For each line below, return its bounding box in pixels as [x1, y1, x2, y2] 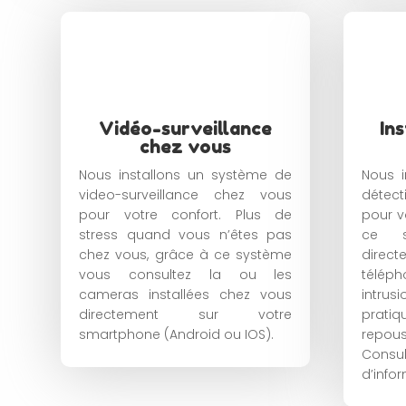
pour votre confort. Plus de [79, 205, 293, 224]
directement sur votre [79, 304, 293, 324]
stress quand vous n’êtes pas [79, 225, 293, 244]
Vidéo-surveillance [99, 117, 273, 140]
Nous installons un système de [79, 165, 293, 184]
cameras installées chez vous [79, 285, 293, 304]
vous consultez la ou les [79, 265, 293, 284]
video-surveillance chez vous [79, 185, 293, 204]
